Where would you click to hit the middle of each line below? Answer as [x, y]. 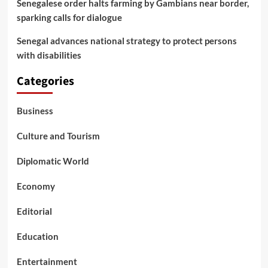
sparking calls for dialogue [69, 18]
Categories [45, 82]
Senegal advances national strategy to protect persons [127, 41]
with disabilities [49, 55]
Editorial [34, 211]
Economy [36, 186]
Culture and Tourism [58, 136]
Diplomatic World [53, 161]
